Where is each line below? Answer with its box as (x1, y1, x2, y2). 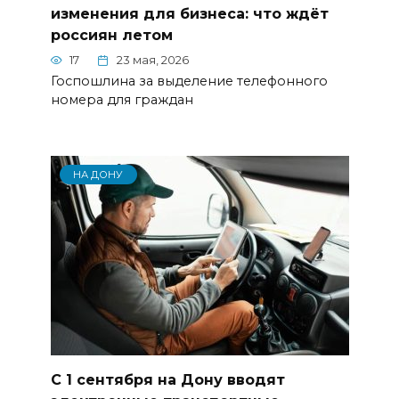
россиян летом (50, 26, 173, 44)
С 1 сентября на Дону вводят (50, 370, 285, 388)
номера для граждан (50, 92, 193, 109)
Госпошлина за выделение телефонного (50, 73, 328, 90)
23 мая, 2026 (117, 53, 189, 68)
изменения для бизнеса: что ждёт (50, 4, 329, 22)
